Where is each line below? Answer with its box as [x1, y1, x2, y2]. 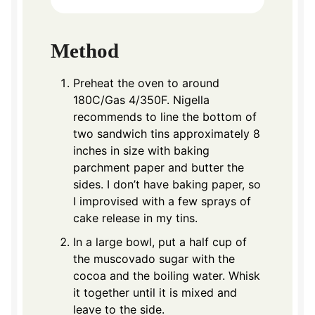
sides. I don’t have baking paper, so [73, 176, 261, 191]
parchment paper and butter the [73, 160, 244, 174]
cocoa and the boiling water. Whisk [73, 268, 260, 283]
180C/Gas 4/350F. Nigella [73, 92, 210, 107]
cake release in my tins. [73, 210, 198, 225]
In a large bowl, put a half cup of [73, 234, 247, 249]
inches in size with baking [73, 143, 210, 157]
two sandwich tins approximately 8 [73, 126, 260, 141]
